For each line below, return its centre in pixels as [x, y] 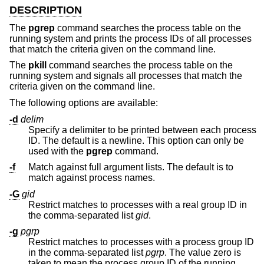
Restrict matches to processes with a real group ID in [138, 204]
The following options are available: [84, 103]
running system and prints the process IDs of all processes [131, 38]
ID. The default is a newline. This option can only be [65, 140]
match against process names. [140, 178]
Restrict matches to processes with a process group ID [141, 242]
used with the [57, 151]
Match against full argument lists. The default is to [131, 167]
